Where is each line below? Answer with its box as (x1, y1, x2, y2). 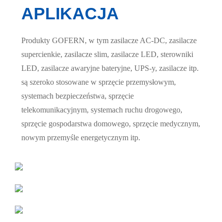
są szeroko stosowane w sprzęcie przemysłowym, (21, 78, 176, 86)
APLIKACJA (21, 4, 119, 23)
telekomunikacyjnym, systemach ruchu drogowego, (21, 106, 182, 114)
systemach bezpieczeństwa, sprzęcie (21, 92, 134, 100)
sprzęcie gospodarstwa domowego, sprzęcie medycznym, (21, 119, 200, 128)
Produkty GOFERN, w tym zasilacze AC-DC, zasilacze (21, 36, 197, 45)
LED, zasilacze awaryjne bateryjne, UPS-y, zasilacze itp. (21, 64, 199, 72)
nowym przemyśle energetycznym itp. (21, 133, 140, 142)
